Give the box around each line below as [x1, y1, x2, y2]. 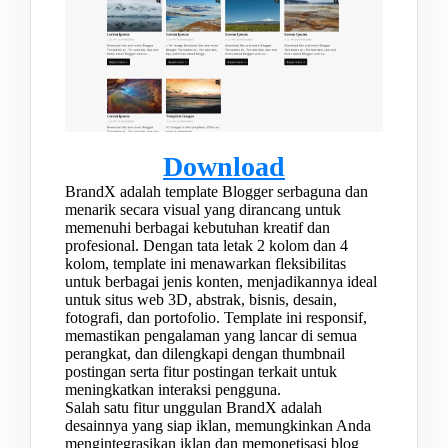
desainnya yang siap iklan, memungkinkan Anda [65, 417, 371, 435]
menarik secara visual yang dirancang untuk [65, 201, 341, 219]
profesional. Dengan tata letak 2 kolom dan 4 [65, 237, 348, 255]
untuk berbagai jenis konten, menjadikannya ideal [65, 273, 377, 291]
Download [163, 151, 285, 183]
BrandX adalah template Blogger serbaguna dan [65, 183, 368, 201]
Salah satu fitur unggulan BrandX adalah [65, 399, 322, 417]
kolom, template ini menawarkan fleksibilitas [65, 255, 346, 273]
